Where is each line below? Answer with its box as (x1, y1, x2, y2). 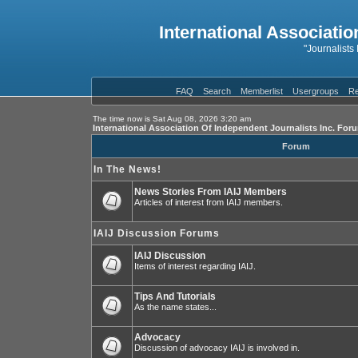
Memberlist (240, 86, 283, 96)
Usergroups (292, 86, 339, 96)
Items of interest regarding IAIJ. (134, 261, 256, 271)
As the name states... (134, 302, 217, 312)
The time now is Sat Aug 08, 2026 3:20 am (93, 114, 251, 123)
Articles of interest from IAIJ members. (134, 197, 283, 207)
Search (202, 86, 231, 96)
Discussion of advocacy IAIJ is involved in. (134, 343, 300, 352)
